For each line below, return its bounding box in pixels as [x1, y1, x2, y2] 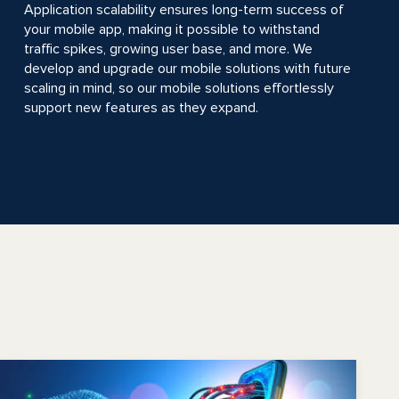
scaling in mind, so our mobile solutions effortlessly [23, 79, 334, 97]
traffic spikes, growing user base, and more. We [23, 40, 313, 58]
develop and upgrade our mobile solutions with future [23, 60, 351, 77]
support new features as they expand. [23, 99, 258, 117]
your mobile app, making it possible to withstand [23, 20, 320, 38]
